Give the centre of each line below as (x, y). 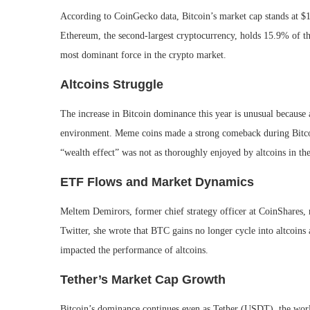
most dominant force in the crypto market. (143, 55)
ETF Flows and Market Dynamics (157, 182)
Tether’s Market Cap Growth (143, 280)
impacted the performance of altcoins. (134, 250)
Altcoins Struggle (112, 84)
